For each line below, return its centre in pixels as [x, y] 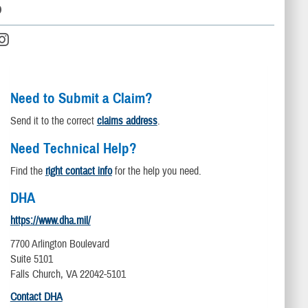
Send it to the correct [53, 121]
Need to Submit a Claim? [81, 98]
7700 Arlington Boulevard [59, 244]
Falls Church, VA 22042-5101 [68, 274]
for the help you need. [156, 171]
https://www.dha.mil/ [50, 221]
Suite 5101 [31, 259]
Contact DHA [36, 297]
